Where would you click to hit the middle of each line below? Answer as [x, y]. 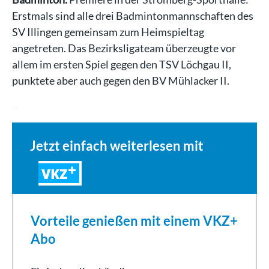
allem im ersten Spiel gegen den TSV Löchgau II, [122, 64]
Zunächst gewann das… [66, 111]
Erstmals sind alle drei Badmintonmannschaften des [133, 15]
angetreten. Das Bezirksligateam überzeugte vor [124, 48]
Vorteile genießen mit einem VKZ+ [134, 220]
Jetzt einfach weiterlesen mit [117, 145]
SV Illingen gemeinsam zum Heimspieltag [108, 32]
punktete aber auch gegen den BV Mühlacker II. [121, 80]
